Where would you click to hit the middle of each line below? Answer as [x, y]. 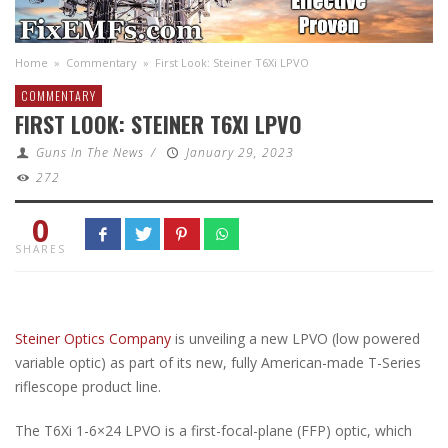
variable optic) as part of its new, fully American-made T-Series [218, 362]
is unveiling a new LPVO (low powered [295, 338]
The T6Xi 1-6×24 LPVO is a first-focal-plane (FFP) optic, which [213, 430]
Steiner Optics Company [93, 338]
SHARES [40, 248]
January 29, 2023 [239, 152]
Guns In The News [89, 152]
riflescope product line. [88, 386]
